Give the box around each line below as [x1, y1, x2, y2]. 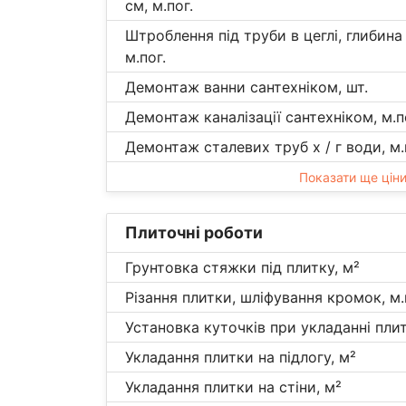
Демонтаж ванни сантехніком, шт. [125, 77, 368, 96]
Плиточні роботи [125, 222, 263, 242]
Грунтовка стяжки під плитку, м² [125, 257, 360, 276]
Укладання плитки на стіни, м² [125, 377, 342, 396]
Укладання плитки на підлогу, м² [125, 347, 356, 366]
